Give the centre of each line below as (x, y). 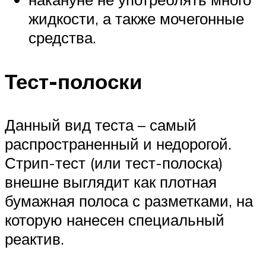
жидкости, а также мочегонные (136, 19)
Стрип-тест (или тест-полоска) (114, 162)
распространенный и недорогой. (118, 143)
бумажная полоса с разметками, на (129, 200)
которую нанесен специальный (115, 219)
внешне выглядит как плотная (111, 181)
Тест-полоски (74, 81)
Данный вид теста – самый (101, 124)
